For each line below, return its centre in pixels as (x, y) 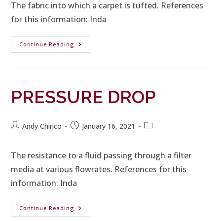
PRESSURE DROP (84, 97)
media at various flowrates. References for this (99, 169)
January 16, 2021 (109, 126)
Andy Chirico (42, 126)
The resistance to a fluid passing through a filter (101, 155)
